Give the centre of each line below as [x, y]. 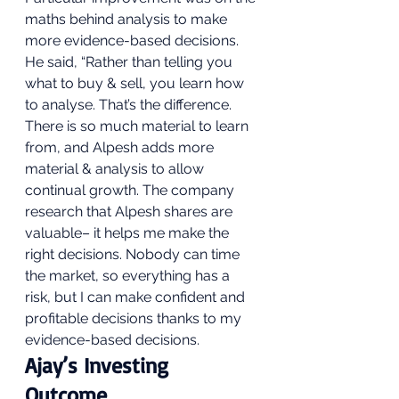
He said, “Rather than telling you [130, 62]
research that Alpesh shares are [130, 212]
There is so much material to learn [138, 126]
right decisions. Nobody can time [134, 254]
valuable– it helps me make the [129, 233]
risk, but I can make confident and [137, 297]
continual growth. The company [131, 190]
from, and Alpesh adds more [121, 147]
